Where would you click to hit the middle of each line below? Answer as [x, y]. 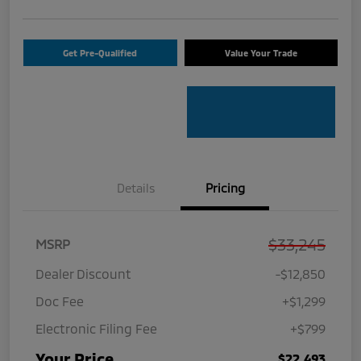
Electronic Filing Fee [96, 329]
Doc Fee [60, 301]
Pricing [225, 188]
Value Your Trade [261, 53]
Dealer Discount [83, 274]
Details [136, 188]
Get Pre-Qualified [100, 53]
